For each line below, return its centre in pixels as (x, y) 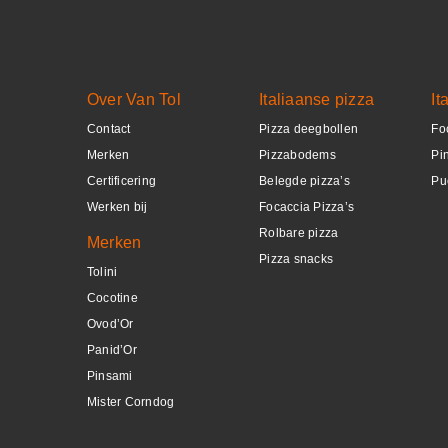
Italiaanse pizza (317, 99)
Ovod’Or (110, 324)
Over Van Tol (134, 99)
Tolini (102, 272)
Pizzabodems (297, 155)
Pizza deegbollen (309, 129)
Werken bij (117, 207)
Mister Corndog (131, 402)
